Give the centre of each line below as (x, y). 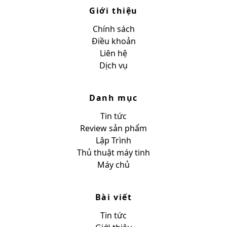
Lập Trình (113, 140)
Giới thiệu (113, 10)
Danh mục (113, 98)
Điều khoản (113, 41)
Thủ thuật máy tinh (113, 152)
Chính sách (113, 29)
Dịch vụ (113, 65)
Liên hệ (113, 53)
